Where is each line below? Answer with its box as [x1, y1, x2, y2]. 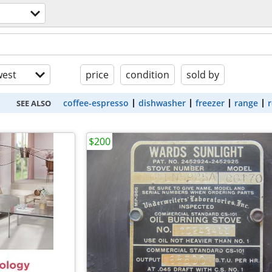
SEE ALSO [16, 97, 51, 109]
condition [126, 68, 169, 81]
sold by [186, 68, 219, 81]
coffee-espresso [63, 97, 129, 109]
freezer [195, 97, 225, 109]
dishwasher [138, 97, 186, 109]
